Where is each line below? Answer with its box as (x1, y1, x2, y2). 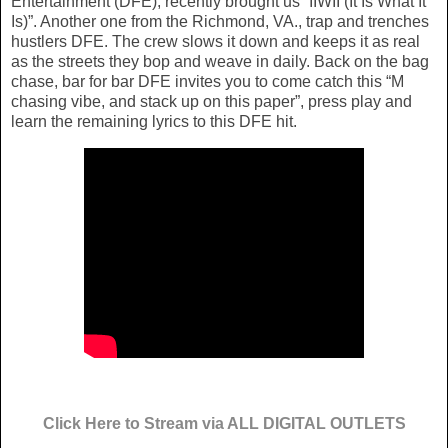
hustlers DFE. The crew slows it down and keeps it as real (11, 32, 420, 50)
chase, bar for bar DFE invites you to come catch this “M (11, 72, 404, 90)
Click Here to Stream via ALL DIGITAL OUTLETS (42, 415, 406, 433)
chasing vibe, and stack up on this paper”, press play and (11, 92, 412, 110)
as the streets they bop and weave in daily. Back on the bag (11, 52, 429, 70)
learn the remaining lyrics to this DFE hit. (11, 112, 297, 130)
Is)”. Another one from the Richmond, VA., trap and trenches (11, 12, 429, 30)
